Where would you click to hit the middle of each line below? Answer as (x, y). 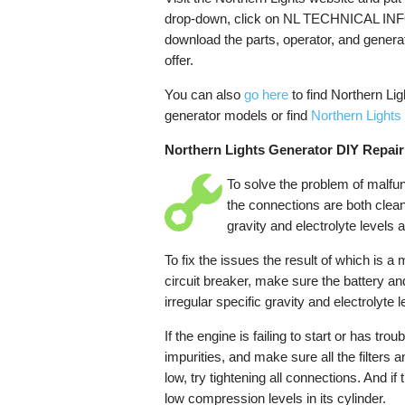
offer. (179, 60)
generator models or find (238, 115)
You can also (204, 94)
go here (266, 94)
